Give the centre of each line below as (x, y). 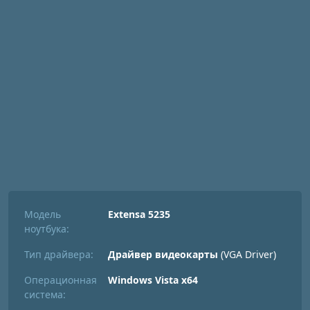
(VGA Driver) (247, 254)
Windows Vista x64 (153, 280)
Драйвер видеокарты (163, 254)
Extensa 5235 (139, 214)
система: (45, 294)
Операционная (61, 280)
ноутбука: (47, 229)
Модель (43, 214)
